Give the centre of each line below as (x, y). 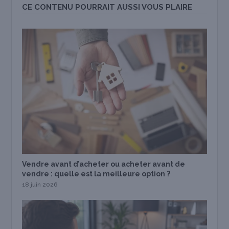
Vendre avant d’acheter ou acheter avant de (104, 164)
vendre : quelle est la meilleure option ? (96, 174)
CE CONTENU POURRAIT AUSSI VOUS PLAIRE (107, 7)
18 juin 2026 (40, 184)
